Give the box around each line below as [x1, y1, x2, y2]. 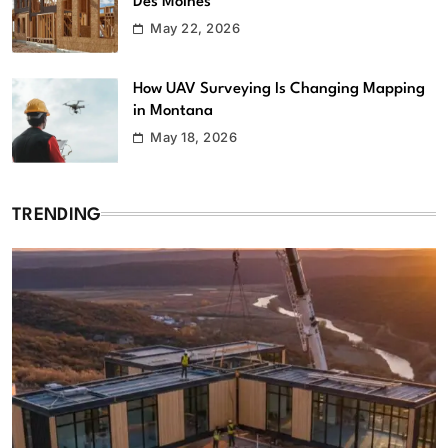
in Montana [133, 103, 213, 120]
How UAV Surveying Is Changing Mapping [133, 81, 425, 98]
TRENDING [12, 207, 102, 225]
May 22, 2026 [150, 19, 241, 36]
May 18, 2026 [150, 129, 238, 146]
